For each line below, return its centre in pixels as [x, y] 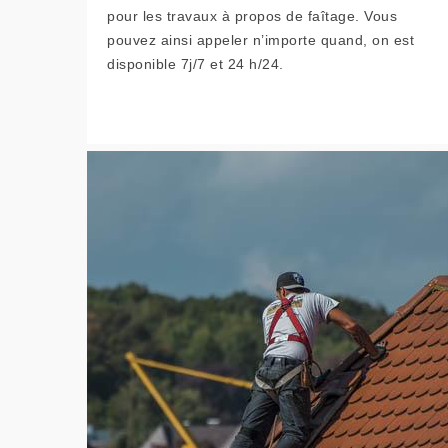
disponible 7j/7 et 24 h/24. [195, 64]
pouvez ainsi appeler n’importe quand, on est [260, 40]
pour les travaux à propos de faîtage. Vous [252, 16]
